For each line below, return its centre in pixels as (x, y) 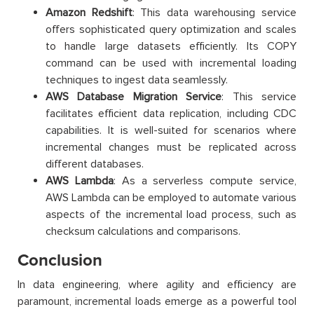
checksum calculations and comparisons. (143, 231)
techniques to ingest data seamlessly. (137, 80)
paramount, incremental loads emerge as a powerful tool (157, 301)
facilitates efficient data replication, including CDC (171, 113)
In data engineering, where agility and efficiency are (157, 284)
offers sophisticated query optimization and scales (171, 29)
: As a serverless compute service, (205, 180)
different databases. (95, 164)
